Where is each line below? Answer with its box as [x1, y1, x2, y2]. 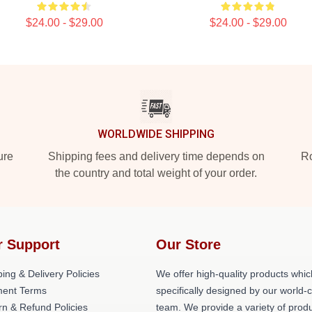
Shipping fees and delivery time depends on [47, 150, 265, 162]
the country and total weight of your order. [55, 167, 257, 179]
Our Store [156, 237, 221, 252]
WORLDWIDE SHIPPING [97, 127, 214, 141]
